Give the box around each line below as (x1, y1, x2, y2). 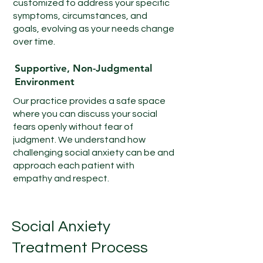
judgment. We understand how (13, 135, 146, 144)
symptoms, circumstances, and (13, 11, 147, 21)
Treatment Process (12, 240, 148, 255)
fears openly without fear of (13, 122, 133, 131)
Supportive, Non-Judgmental (15, 62, 152, 74)
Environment (15, 76, 75, 87)
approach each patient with (13, 161, 134, 170)
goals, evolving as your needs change (13, 24, 174, 33)
